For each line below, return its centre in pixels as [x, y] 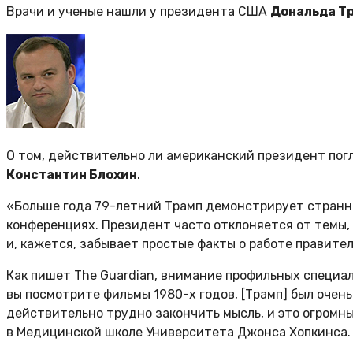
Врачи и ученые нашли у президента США [138, 12]
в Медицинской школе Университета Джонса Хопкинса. [178, 333]
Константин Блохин [72, 175]
